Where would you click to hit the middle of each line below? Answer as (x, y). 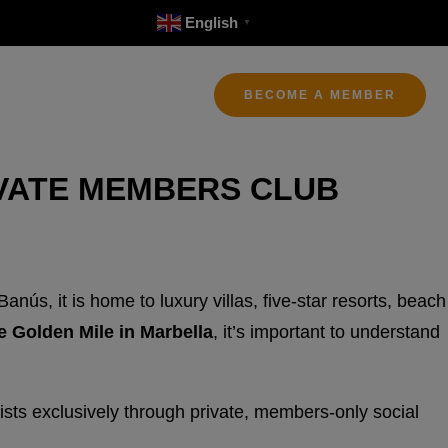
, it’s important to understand (326, 331)
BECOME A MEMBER (320, 94)
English (211, 22)
